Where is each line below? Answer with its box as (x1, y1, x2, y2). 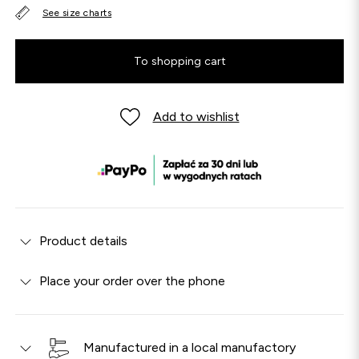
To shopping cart (133, 54, 226, 69)
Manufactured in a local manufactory (83, 340, 296, 356)
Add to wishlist (152, 109, 240, 125)
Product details (39, 233, 127, 249)
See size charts (42, 7, 112, 19)
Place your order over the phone (39, 273, 225, 289)
